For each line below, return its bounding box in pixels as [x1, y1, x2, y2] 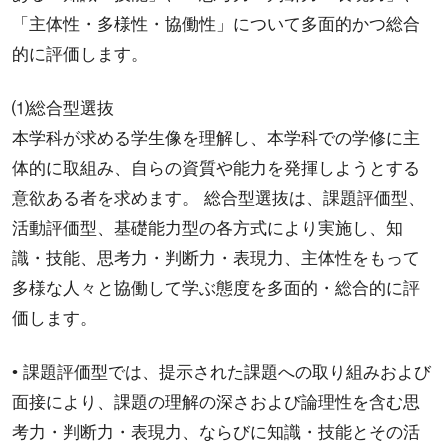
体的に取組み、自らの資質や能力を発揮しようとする [11, 158, 420, 178]
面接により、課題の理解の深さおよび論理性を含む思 [11, 392, 420, 412]
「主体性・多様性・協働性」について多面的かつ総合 [11, 15, 420, 35]
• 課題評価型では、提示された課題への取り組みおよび [11, 362, 431, 382]
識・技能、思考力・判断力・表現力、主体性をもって [11, 248, 420, 268]
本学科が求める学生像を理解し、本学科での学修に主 [11, 128, 420, 148]
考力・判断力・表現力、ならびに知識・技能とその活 [11, 422, 420, 442]
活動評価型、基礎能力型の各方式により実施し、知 [11, 218, 403, 238]
